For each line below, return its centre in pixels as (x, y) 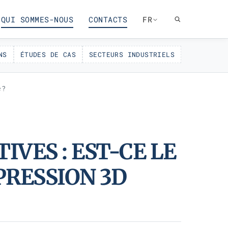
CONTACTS (108, 19)
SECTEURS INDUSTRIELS (132, 54)
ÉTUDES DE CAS (48, 54)
